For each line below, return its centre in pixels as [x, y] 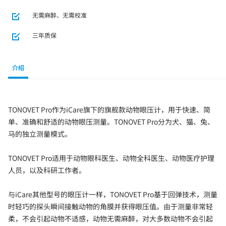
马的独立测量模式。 [40, 133]
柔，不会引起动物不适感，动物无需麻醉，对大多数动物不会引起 [110, 218]
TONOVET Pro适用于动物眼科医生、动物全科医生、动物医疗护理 [111, 158]
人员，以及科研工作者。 [47, 170]
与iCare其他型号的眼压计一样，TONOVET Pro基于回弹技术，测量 [113, 194]
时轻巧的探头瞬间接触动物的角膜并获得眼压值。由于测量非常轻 [110, 206]
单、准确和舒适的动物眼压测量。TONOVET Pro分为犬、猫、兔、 [111, 121]
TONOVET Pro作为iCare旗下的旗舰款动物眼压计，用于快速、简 [109, 109]
